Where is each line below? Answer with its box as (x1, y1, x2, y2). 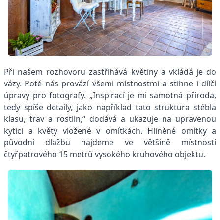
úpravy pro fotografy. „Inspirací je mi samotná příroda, (4, 89, 216, 101)
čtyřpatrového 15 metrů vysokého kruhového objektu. (4, 148, 205, 160)
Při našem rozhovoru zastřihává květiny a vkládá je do (4, 66, 216, 77)
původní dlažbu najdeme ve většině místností (4, 137, 216, 148)
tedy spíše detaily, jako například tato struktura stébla (4, 101, 216, 112)
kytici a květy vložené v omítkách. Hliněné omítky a (4, 125, 216, 136)
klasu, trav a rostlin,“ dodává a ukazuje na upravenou (4, 113, 216, 124)
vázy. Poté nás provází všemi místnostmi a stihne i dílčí (4, 78, 216, 89)
